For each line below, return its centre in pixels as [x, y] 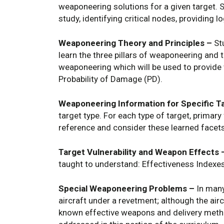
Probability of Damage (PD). [110, 79]
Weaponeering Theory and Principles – [135, 43]
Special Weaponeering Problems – [126, 188]
